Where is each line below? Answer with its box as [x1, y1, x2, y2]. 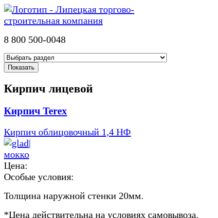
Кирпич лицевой [4, 82, 93, 95]
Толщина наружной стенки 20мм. [4, 190, 144, 201]
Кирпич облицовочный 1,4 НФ [4, 126, 131, 137]
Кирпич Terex [4, 105, 67, 117]
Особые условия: [4, 171, 74, 182]
